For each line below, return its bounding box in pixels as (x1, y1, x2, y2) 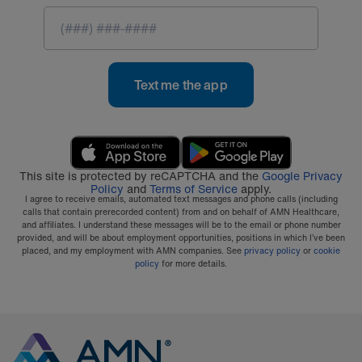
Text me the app (134, 75, 228, 95)
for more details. (159, 257, 227, 271)
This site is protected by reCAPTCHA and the (19, 167, 262, 185)
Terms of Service (149, 180, 238, 198)
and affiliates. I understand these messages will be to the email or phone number (21, 218, 341, 232)
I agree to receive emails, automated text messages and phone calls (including (24, 192, 338, 206)
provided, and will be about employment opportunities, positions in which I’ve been (17, 231, 345, 245)
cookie (314, 244, 340, 258)
